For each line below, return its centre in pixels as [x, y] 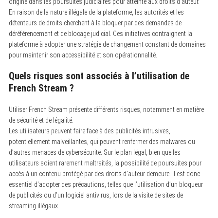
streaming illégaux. [34, 206]
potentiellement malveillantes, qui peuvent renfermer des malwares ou [102, 141]
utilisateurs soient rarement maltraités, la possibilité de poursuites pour [105, 163]
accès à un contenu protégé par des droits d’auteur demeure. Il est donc [104, 173]
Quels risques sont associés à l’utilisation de [99, 76]
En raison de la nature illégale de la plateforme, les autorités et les [96, 12]
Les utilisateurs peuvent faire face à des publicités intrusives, [89, 131]
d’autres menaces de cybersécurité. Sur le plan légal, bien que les [94, 152]
